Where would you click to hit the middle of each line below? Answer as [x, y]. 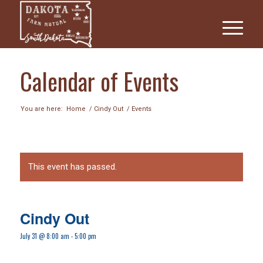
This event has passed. [72, 167]
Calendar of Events [99, 81]
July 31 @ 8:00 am [44, 236]
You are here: [41, 109]
